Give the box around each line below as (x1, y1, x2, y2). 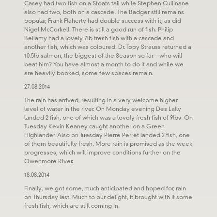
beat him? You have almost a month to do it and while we (24, 61, 184, 68)
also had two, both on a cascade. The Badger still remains (24, 8, 184, 15)
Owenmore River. (24, 157, 73, 165)
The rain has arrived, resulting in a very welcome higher (24, 96, 178, 104)
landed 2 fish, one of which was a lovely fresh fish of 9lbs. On (24, 114, 193, 121)
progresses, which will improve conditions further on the (24, 149, 181, 156)
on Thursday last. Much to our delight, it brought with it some (24, 193, 192, 201)
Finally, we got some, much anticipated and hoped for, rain (24, 185, 186, 192)
